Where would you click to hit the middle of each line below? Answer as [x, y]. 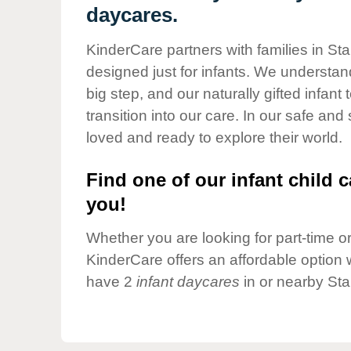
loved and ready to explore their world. [214, 138]
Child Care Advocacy [174, 31]
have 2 [111, 282]
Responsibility [155, 72]
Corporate [143, 58]
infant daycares [188, 282]
